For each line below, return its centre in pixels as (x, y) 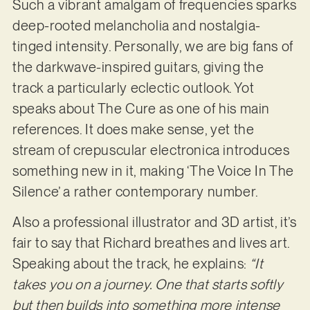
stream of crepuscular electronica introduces (151, 150)
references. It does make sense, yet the (133, 129)
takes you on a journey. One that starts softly (148, 285)
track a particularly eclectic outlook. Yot (133, 88)
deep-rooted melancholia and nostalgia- (136, 25)
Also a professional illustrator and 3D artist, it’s (154, 222)
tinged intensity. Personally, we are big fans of (153, 46)
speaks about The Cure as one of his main (141, 108)
